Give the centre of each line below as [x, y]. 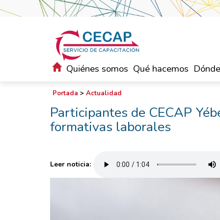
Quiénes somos [97, 69]
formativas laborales [110, 127]
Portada [65, 93]
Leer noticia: [70, 164]
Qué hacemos [161, 69]
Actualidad [104, 93]
